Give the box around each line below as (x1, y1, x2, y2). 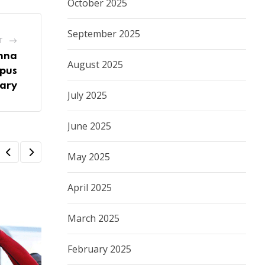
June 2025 (67, 119, 111, 133)
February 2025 (67, 243, 131, 256)
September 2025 (67, 27, 140, 41)
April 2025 (67, 181, 112, 195)
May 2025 (67, 150, 110, 164)
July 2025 (67, 89, 107, 102)
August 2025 (67, 58, 123, 72)
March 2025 (67, 212, 119, 225)
